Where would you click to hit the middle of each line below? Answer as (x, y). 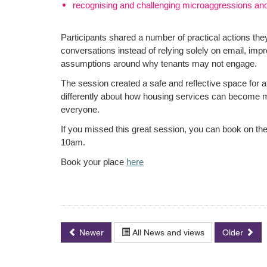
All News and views (167, 232)
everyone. (80, 110)
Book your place (94, 162)
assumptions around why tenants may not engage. (159, 64)
